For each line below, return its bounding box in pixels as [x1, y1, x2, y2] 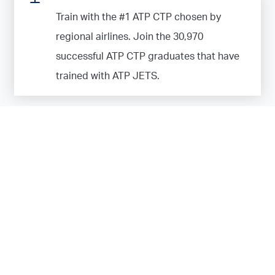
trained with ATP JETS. [56, 71, 160, 81]
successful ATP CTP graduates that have [56, 51, 239, 61]
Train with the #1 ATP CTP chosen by [56, 12, 221, 22]
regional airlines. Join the [56, 31, 173, 42]
